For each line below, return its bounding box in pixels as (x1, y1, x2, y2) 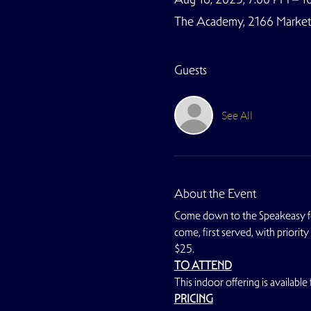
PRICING (174, 292, 213, 306)
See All (221, 108, 253, 122)
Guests (174, 62, 207, 78)
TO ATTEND (174, 258, 232, 273)
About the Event (174, 185, 256, 201)
